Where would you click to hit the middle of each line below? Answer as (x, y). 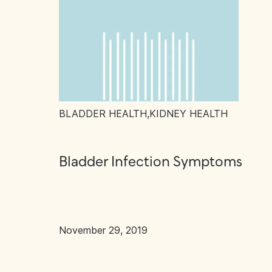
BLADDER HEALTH (103, 114)
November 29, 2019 (103, 230)
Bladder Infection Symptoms (151, 162)
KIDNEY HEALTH (189, 114)
